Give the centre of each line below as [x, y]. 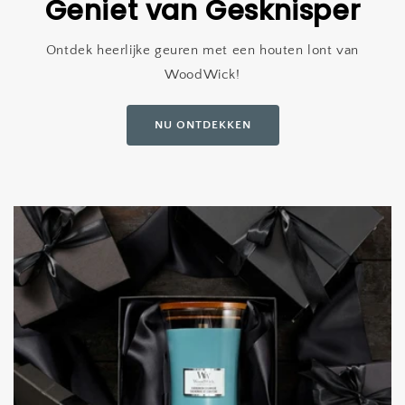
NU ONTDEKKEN [202, 124]
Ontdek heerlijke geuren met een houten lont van [202, 50]
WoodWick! [202, 74]
